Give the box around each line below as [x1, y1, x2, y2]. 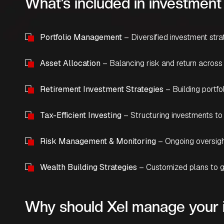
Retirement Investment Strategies [40, 83, 163, 94]
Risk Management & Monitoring [40, 135, 156, 146]
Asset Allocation [40, 57, 100, 68]
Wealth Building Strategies [40, 161, 137, 172]
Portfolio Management [40, 31, 122, 42]
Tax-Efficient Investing [40, 109, 121, 120]
